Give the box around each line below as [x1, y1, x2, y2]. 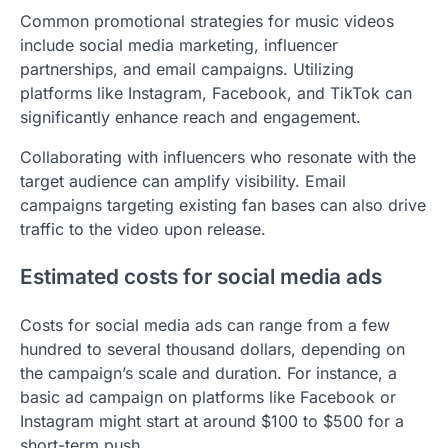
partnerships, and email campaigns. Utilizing [20, 58, 354, 79]
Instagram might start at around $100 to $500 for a [20, 411, 404, 432]
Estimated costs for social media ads [20, 264, 382, 290]
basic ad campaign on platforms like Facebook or [20, 387, 396, 408]
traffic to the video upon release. [20, 218, 266, 239]
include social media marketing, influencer [20, 34, 338, 55]
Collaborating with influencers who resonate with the [20, 146, 416, 167]
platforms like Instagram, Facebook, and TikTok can [20, 82, 412, 103]
